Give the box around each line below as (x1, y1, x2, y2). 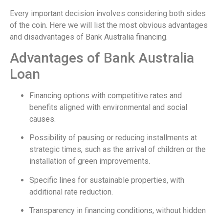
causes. (29, 114, 56, 124)
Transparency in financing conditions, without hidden (29, 206, 206, 216)
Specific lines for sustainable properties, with (29, 175, 184, 185)
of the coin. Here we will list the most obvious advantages (10, 20, 208, 30)
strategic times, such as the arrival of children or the (29, 145, 206, 154)
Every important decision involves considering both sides (10, 8, 206, 18)
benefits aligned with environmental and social (29, 102, 187, 112)
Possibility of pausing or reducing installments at (29, 133, 197, 143)
